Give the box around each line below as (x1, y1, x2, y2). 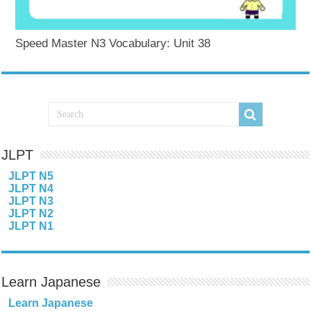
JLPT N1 (8, 220, 54, 233)
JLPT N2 (8, 208, 54, 220)
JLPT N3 (8, 195, 54, 208)
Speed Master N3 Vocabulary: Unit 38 (15, 37, 211, 51)
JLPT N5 (8, 170, 54, 183)
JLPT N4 (8, 183, 54, 195)
